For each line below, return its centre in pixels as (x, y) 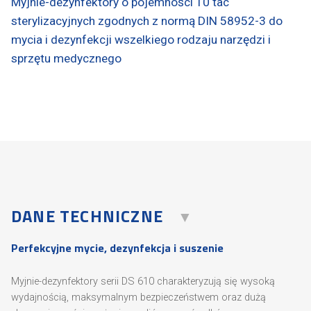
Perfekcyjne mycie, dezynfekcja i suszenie (117, 247)
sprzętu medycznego (66, 58)
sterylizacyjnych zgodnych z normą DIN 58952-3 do (147, 20)
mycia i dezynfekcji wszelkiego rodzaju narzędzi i (141, 39)
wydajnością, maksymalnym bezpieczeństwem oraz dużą (138, 298)
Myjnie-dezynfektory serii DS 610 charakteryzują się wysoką (143, 282)
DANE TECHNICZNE (87, 216)
